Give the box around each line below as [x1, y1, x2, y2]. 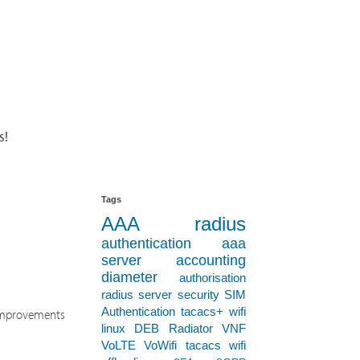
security [177, 288, 219, 301]
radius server [101, 288, 173, 301]
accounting [176, 252, 246, 268]
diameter [101, 269, 157, 285]
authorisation [179, 271, 246, 284]
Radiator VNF [168, 321, 247, 335]
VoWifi [144, 338, 178, 352]
